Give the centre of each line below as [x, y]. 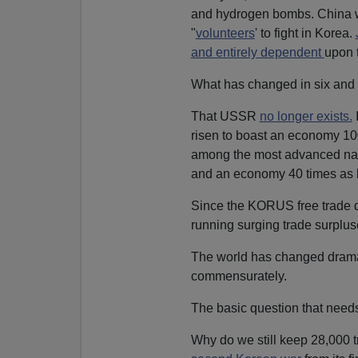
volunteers [225, 33]
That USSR [225, 116]
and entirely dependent [257, 52]
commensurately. [239, 276]
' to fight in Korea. [305, 33]
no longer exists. [306, 116]
